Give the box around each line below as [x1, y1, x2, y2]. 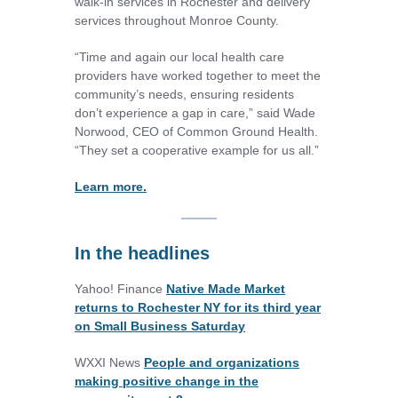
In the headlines [75, 243, 210, 264]
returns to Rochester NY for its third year [75, 300, 321, 315]
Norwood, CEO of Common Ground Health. [75, 124, 318, 139]
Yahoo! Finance [75, 282, 163, 297]
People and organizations [144, 355, 299, 370]
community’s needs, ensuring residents [75, 87, 294, 102]
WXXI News [75, 355, 140, 370]
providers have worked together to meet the [75, 68, 321, 84]
